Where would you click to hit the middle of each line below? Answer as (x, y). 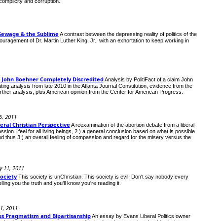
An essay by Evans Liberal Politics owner (141, 216)
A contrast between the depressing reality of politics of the (128, 34)
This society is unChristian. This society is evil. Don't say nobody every (103, 176)
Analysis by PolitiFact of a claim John (148, 80)
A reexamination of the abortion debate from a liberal (132, 125)
